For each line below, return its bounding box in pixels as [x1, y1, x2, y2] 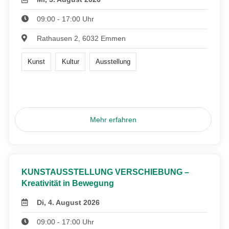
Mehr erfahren [90, 116, 137, 124]
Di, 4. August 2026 [37, 198, 100, 207]
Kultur [61, 58, 79, 66]
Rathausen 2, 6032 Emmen [37, 34, 126, 43]
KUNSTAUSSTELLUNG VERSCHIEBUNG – [21, 168, 189, 177]
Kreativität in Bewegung [21, 179, 114, 188]
